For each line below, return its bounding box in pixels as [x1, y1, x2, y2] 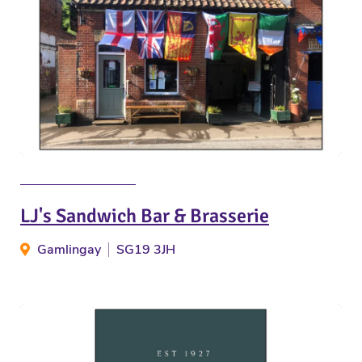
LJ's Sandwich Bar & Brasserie [20, 204, 269, 229]
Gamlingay [34, 241, 104, 259]
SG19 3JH [116, 241, 175, 259]
